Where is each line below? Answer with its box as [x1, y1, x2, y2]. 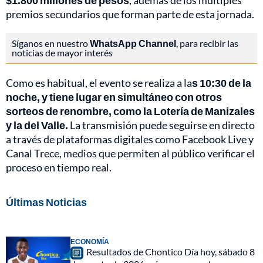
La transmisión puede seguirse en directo [68, 119, 255, 132]
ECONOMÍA [70, 237, 109, 247]
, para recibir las [176, 38, 238, 49]
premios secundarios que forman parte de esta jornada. [6, 8, 254, 21]
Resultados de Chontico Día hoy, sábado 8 [86, 246, 255, 258]
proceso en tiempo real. [6, 161, 112, 174]
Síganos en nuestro [12, 38, 90, 49]
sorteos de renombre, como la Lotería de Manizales [6, 104, 255, 118]
